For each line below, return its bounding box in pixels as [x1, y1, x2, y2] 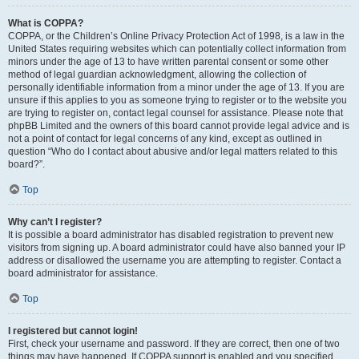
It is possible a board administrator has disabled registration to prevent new [8, 229, 333, 240]
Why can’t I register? [8, 216, 102, 228]
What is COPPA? [8, 18, 83, 29]
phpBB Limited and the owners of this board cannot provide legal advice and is [8, 120, 349, 131]
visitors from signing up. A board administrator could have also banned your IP [8, 242, 345, 253]
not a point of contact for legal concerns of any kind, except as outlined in [8, 133, 322, 144]
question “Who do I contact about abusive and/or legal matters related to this [8, 146, 337, 157]
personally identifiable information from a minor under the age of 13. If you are [8, 82, 345, 93]
